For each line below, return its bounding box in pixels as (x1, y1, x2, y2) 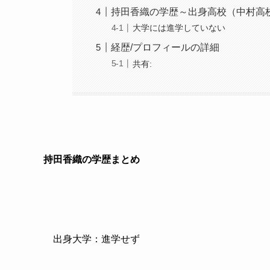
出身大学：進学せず (53, 234, 140, 245)
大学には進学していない (133, 23, 226, 33)
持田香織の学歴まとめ (43, 154, 140, 165)
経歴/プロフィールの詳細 (111, 42, 220, 53)
